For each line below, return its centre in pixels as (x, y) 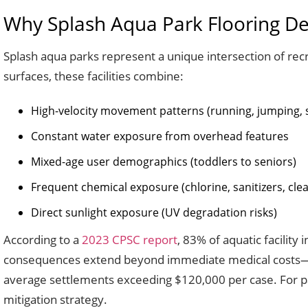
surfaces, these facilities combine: (93, 76)
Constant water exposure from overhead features (160, 136)
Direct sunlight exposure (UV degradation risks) (154, 212)
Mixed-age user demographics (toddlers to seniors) (164, 162)
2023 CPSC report (130, 240)
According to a (43, 240)
